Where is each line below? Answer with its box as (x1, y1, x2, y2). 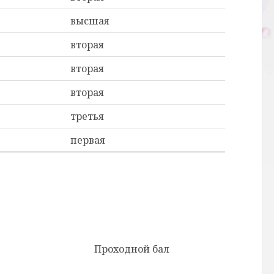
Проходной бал (94, 242, 169, 256)
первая (70, 133, 105, 147)
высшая (70, 14, 109, 28)
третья (70, 109, 104, 123)
